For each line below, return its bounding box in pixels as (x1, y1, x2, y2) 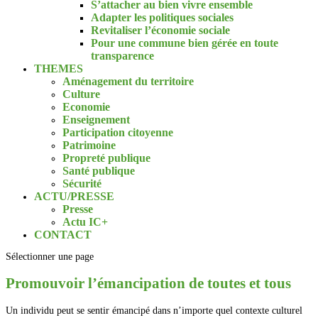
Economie (62, 101, 110, 113)
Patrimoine (62, 139, 116, 151)
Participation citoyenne (62, 126, 173, 138)
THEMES (34, 62, 83, 75)
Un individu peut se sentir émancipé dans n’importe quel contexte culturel (6, 305, 302, 316)
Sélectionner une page (6, 251, 94, 262)
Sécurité (62, 177, 102, 190)
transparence (91, 50, 154, 62)
